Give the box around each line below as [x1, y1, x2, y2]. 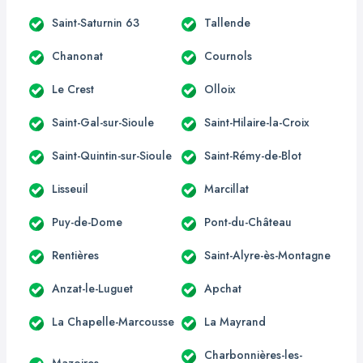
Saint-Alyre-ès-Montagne [204, 246, 331, 263]
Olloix [204, 80, 236, 97]
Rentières [52, 246, 99, 263]
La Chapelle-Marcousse [52, 313, 174, 330]
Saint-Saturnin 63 [52, 14, 139, 31]
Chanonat [52, 47, 103, 64]
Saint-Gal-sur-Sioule [52, 113, 154, 130]
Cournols [204, 47, 252, 64]
